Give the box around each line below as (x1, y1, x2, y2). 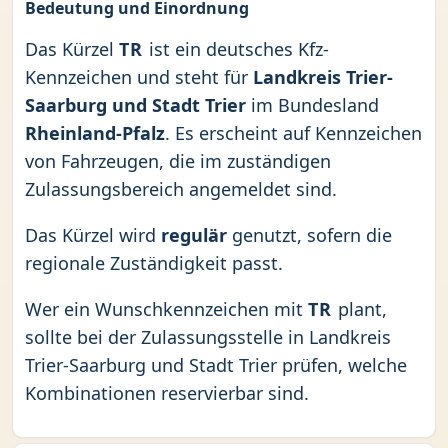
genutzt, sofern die (227, 223, 392, 247)
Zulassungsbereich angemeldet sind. (25, 177, 337, 201)
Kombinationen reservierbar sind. (25, 381, 309, 405)
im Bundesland (246, 93, 379, 117)
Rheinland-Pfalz (25, 121, 165, 145)
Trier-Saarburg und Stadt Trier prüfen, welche (25, 353, 407, 377)
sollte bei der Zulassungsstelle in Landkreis (25, 325, 391, 349)
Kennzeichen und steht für (25, 65, 253, 89)
